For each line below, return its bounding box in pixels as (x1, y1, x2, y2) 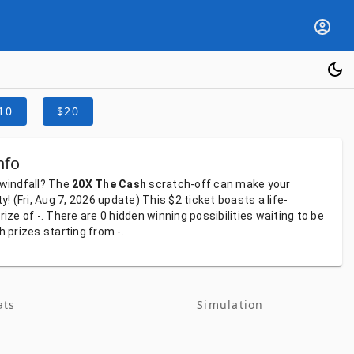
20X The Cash (72, 178, 146, 190)
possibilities (190, 209, 256, 222)
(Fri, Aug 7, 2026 (13, 194, 98, 206)
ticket (184, 194, 218, 206)
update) (98, 194, 142, 206)
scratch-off (149, 178, 214, 190)
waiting (255, 209, 297, 222)
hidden (109, 209, 147, 222)
